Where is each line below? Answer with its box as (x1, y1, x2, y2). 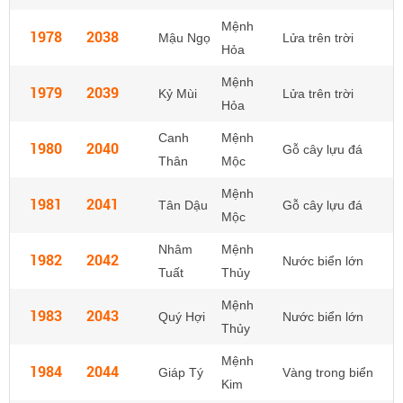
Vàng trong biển (282, 365, 373, 380)
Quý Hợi (158, 309, 205, 324)
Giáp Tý (158, 365, 203, 380)
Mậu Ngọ (158, 31, 210, 45)
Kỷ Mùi (158, 86, 197, 101)
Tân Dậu (158, 198, 208, 212)
